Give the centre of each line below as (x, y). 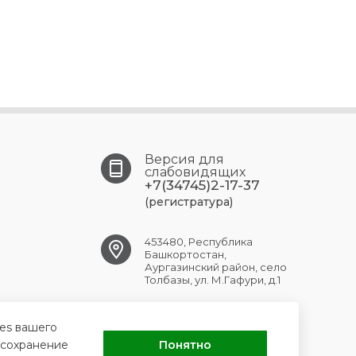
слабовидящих (195, 172)
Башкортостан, (186, 254)
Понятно (185, 345)
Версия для (184, 159)
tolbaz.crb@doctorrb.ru (208, 322)
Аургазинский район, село (216, 267)
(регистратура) (189, 202)
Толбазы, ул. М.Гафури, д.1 (213, 280)
